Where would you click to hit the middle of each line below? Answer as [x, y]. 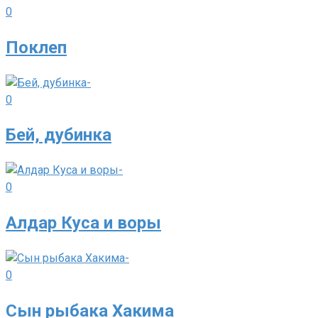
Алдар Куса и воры [83, 223]
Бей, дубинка [59, 135]
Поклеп [36, 47]
